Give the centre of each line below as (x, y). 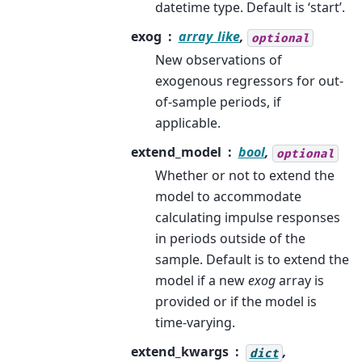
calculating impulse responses (247, 218)
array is (299, 281)
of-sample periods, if (218, 102)
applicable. (187, 123)
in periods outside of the (230, 239)
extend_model (176, 152)
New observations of (218, 60)
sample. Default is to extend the (252, 260)
